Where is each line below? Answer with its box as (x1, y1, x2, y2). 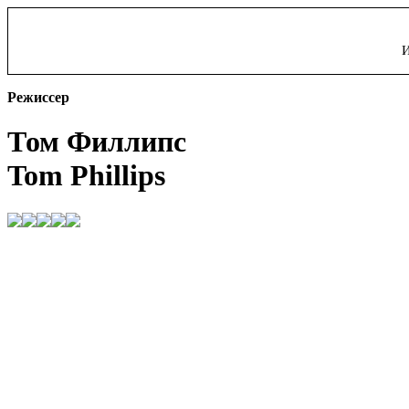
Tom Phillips (7, 159, 165, 193)
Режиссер (7, 89, 69, 105)
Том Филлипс (7, 125, 186, 159)
